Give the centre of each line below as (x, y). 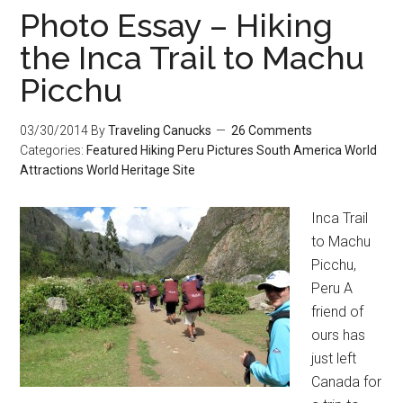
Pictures (231, 150)
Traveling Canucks (160, 130)
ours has (339, 335)
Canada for (347, 382)
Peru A (332, 288)
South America (300, 150)
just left (334, 358)
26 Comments (272, 130)
